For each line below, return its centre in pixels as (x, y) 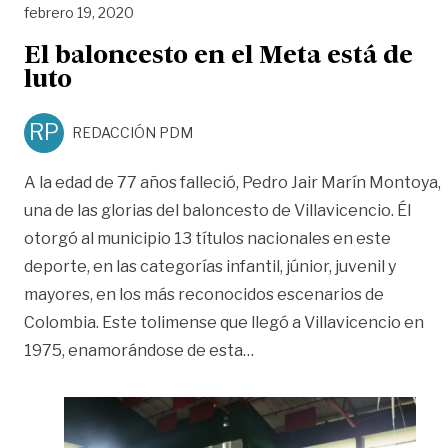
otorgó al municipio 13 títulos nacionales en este (207, 238)
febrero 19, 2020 (79, 12)
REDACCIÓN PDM (132, 132)
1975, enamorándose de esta (133, 350)
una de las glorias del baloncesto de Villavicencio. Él (217, 210)
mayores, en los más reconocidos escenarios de (204, 294)
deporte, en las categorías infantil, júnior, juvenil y (210, 266)
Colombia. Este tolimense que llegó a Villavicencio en (224, 322)
